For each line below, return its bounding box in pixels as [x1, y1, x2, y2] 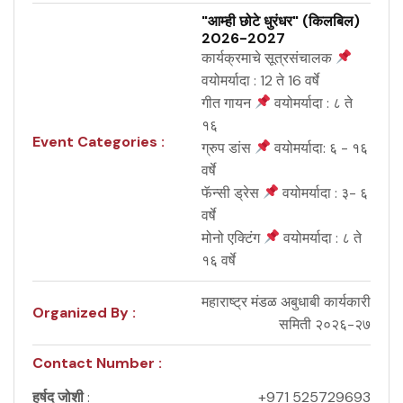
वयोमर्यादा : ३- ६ [279, 183, 369, 202]
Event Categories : [32, 132, 165, 152]
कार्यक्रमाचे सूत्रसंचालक [201, 48, 336, 67]
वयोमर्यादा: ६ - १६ [271, 138, 369, 157]
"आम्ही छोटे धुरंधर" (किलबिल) [201, 11, 360, 31]
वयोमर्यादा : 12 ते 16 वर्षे [201, 70, 319, 90]
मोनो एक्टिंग [201, 228, 264, 247]
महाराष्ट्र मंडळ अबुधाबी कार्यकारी [201, 291, 371, 311]
